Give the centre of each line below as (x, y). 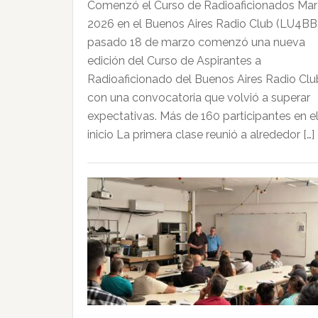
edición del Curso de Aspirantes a (174, 60)
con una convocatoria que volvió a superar (199, 97)
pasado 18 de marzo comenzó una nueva (196, 42)
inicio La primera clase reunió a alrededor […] (201, 134)
